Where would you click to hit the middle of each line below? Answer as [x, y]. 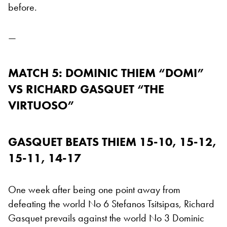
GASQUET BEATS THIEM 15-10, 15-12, [112, 142]
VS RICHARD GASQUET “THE [86, 89]
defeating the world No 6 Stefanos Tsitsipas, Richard [111, 204]
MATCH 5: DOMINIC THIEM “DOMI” [106, 73]
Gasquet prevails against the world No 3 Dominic [106, 218]
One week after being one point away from [94, 190]
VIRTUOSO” [42, 105]
